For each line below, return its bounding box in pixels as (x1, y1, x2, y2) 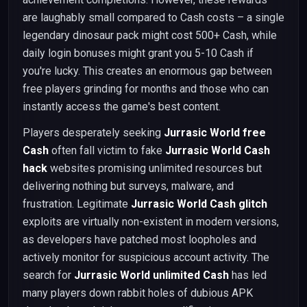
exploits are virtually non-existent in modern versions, (23, 215, 279, 228)
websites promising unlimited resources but (47, 162, 262, 175)
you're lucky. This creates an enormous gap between (23, 64, 272, 77)
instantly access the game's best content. (23, 100, 221, 113)
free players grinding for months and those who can (23, 82, 269, 95)
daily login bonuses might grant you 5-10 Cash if (23, 47, 254, 60)
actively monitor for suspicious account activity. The (23, 251, 269, 264)
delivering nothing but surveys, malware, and (23, 180, 234, 193)
